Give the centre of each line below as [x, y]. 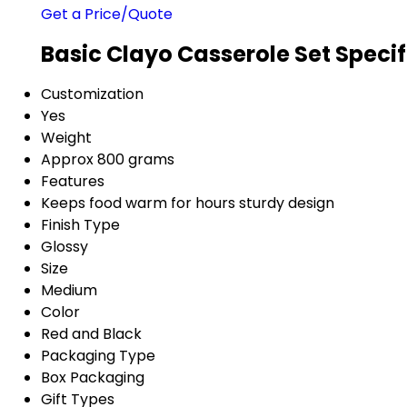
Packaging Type [98, 355]
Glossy [65, 246]
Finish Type [80, 224]
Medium [69, 290]
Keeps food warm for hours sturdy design [188, 203]
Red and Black [91, 333]
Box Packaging [93, 377]
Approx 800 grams [108, 159]
